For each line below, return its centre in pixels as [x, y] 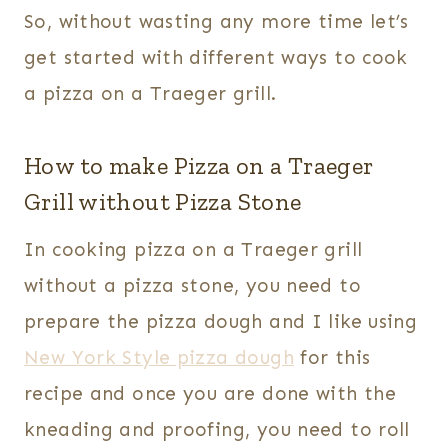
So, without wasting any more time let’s [216, 22]
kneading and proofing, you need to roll [217, 430]
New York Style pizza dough [159, 358]
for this [332, 358]
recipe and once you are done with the [210, 394]
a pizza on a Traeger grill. [150, 94]
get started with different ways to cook [216, 58]
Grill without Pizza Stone [163, 202]
